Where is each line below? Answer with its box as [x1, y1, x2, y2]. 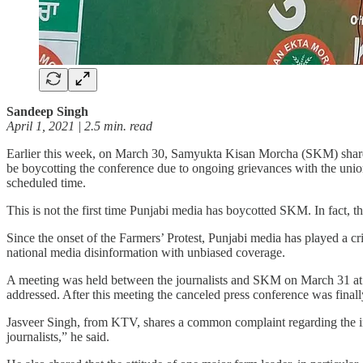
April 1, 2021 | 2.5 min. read [6, 118, 152, 133]
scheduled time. [6, 175, 89, 190]
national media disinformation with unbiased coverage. [6, 245, 288, 259]
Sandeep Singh [6, 104, 88, 118]
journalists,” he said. [6, 329, 113, 344]
